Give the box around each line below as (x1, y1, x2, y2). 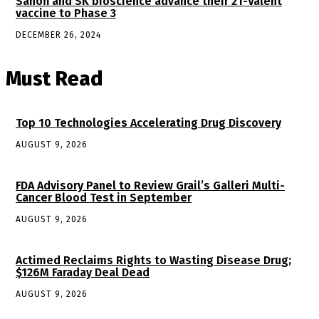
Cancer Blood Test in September (16, 191, 192, 205)
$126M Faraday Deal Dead (16, 266, 150, 280)
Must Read (6, 67, 103, 91)
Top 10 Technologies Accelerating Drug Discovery (16, 116, 281, 130)
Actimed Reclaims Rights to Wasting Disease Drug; (16, 253, 291, 268)
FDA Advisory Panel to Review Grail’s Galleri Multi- (16, 179, 285, 193)
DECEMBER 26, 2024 (16, 30, 101, 41)
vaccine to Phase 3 (16, 6, 116, 21)
